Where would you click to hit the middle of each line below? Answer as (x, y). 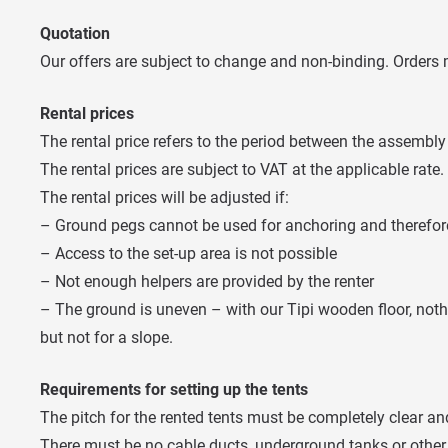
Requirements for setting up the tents (174, 389)
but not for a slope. (106, 337)
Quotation (75, 33)
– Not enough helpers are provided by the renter (207, 281)
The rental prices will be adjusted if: (164, 197)
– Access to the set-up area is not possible (188, 253)
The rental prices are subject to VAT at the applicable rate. (242, 169)
